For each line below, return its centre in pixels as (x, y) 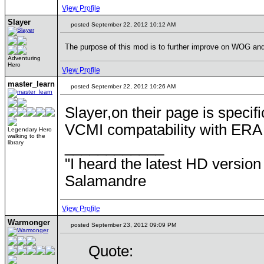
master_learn (31, 84)
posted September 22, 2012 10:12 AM (122, 24)
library (16, 142)
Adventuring (24, 58)
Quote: (111, 251)
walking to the (27, 136)
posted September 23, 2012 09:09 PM (123, 225)
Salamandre (105, 181)
